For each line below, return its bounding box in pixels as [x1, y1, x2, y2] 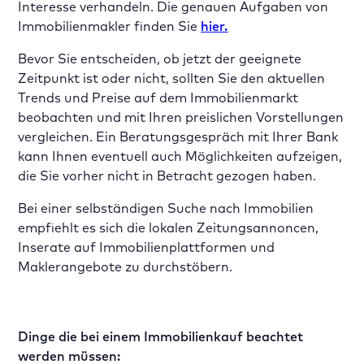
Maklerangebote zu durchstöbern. [18, 258, 233, 275]
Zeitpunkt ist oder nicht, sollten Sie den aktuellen [18, 70, 326, 86]
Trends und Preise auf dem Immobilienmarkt [18, 89, 299, 106]
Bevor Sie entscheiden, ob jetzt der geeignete [18, 50, 302, 67]
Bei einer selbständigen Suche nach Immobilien [18, 200, 314, 216]
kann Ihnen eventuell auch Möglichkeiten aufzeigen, [18, 148, 343, 164]
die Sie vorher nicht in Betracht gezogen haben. [18, 167, 317, 184]
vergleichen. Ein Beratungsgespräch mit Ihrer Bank [18, 128, 339, 145]
